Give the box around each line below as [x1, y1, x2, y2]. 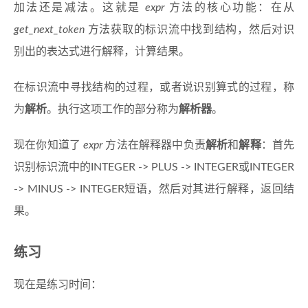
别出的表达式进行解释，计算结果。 [14, 46, 190, 58]
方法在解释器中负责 [102, 140, 206, 151]
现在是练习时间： [14, 279, 102, 291]
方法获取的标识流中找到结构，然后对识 [85, 24, 294, 36]
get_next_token [14, 24, 85, 36]
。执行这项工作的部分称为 [47, 104, 179, 115]
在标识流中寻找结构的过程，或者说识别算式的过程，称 [14, 82, 294, 93]
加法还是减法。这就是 [14, 2, 146, 14]
